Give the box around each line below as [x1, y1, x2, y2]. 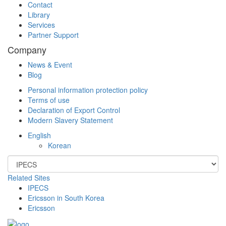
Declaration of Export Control [28, 104, 120, 115]
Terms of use [28, 94, 70, 105]
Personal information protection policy [28, 84, 148, 95]
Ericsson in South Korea [28, 192, 104, 203]
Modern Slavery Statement [28, 115, 113, 125]
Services [28, 19, 55, 30]
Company [8, 42, 46, 56]
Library [28, 9, 50, 20]
